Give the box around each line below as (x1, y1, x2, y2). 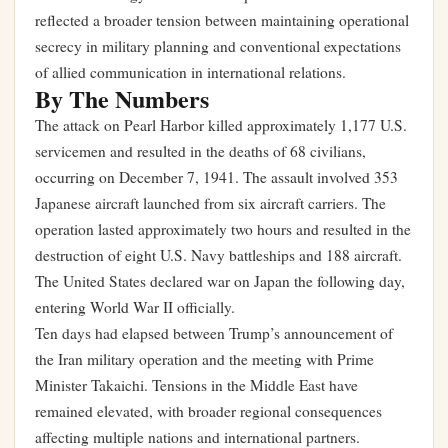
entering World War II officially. (35, 297, 235, 317)
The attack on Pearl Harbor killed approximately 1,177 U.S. (35, 115, 407, 135)
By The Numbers (35, 81, 209, 116)
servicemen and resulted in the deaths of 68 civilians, (35, 141, 366, 161)
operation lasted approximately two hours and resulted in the (35, 219, 411, 239)
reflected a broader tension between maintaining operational (35, 10, 409, 30)
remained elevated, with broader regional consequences (35, 401, 382, 421)
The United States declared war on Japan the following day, (35, 271, 405, 291)
